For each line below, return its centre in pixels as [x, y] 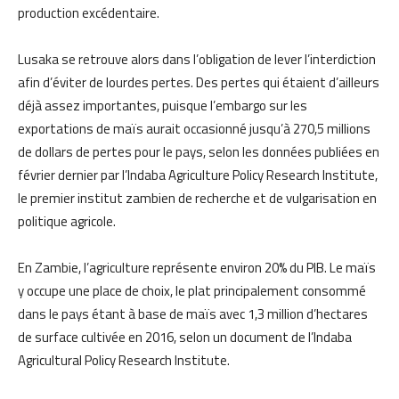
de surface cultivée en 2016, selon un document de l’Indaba [185, 337]
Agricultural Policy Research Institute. [124, 360]
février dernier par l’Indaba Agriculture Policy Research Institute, [198, 175]
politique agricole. [67, 221]
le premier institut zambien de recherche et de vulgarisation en [197, 198]
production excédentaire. [89, 12]
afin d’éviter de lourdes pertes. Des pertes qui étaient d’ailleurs [199, 82]
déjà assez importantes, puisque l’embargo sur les [163, 105]
